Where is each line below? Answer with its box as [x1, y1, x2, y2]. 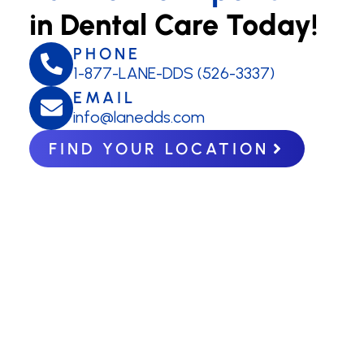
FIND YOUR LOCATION [49, 138, 269, 158]
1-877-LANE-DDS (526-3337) [73, 63, 275, 84]
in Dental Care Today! [29, 6, 318, 42]
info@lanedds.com [73, 107, 205, 128]
